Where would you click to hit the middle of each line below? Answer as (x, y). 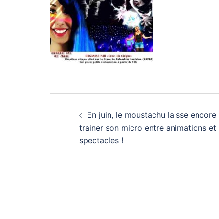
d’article (85, 126)
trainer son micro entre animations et (148, 128)
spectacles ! (101, 140)
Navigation (98, 104)
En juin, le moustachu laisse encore (152, 115)
